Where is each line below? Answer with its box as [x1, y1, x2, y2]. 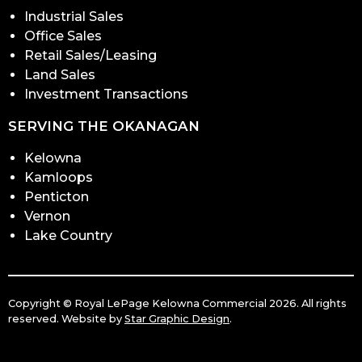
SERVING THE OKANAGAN [8, 118, 200, 135]
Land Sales [24, 67, 95, 83]
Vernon [24, 208, 70, 225]
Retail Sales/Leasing [24, 48, 157, 64]
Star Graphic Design [124, 313, 229, 326]
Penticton [24, 189, 89, 205]
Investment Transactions [24, 86, 188, 103]
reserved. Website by [8, 313, 124, 326]
